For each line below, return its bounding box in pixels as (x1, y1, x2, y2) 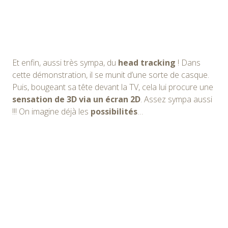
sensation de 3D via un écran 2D (12, 93, 140, 105)
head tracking (118, 56, 176, 68)
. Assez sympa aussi (140, 93, 212, 105)
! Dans (176, 56, 201, 68)
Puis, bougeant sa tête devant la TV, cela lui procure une (12, 81, 213, 93)
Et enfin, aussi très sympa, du (12, 56, 118, 68)
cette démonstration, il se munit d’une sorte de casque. (12, 69, 209, 80)
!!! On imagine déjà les (12, 105, 91, 117)
